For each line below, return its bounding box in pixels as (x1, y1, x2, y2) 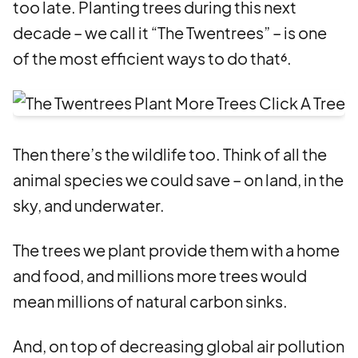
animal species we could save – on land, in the (13, 169, 344, 189)
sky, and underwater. (13, 195, 165, 215)
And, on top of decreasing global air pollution (13, 336, 344, 356)
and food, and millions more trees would (13, 265, 307, 285)
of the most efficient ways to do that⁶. (13, 48, 292, 68)
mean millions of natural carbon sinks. (13, 291, 288, 311)
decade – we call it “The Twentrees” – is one (13, 22, 327, 42)
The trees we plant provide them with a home (13, 240, 340, 260)
